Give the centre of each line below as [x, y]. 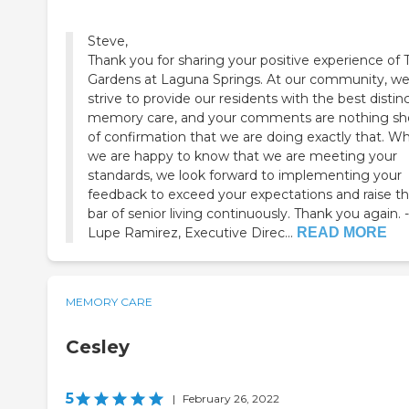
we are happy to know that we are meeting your [242, 156]
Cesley [98, 346]
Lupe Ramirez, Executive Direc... [190, 232]
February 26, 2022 [231, 398]
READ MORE [342, 232]
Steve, [110, 41]
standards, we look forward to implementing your [245, 175]
